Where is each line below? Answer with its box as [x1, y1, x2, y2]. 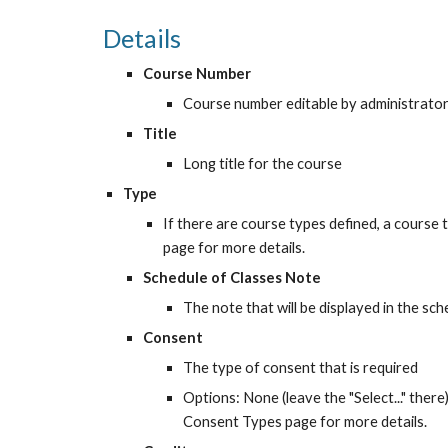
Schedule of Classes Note [142, 269, 321, 286]
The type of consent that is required [182, 359, 418, 376]
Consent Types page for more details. [182, 413, 427, 430]
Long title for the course [182, 155, 342, 172]
